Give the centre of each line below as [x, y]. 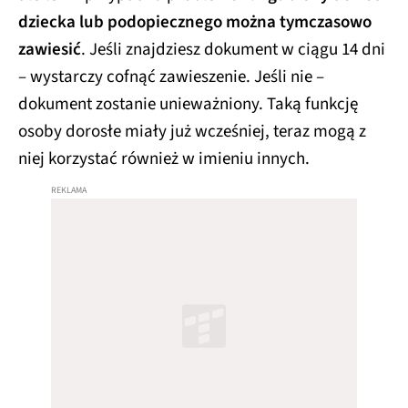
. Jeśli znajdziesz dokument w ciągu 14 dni [233, 50]
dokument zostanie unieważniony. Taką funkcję [188, 105]
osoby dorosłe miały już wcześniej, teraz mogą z [192, 132]
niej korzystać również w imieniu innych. [164, 159]
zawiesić [50, 50]
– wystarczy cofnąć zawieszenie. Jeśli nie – [171, 77]
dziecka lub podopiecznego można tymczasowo [195, 23]
